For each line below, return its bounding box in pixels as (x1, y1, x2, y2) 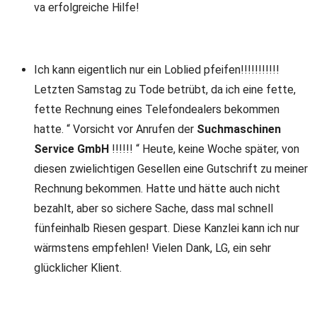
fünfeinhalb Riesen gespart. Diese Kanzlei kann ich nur (34, 221, 299, 235)
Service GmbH (34, 142, 109, 156)
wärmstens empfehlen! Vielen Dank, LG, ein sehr (34, 241, 271, 255)
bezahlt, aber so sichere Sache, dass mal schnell (34, 202, 273, 215)
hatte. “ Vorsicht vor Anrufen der (34, 122, 197, 136)
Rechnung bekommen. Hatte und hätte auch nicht (34, 182, 280, 195)
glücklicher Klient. (34, 261, 122, 275)
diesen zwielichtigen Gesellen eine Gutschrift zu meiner (34, 162, 308, 175)
